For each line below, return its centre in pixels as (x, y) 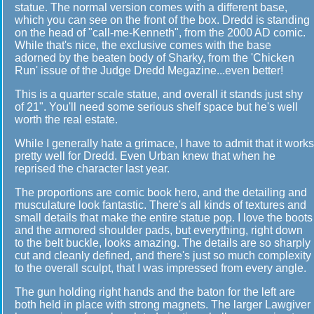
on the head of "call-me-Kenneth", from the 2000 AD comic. (160, 33)
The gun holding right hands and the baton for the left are (155, 292)
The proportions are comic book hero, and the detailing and (161, 192)
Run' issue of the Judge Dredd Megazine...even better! (149, 70)
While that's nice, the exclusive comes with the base (143, 45)
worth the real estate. (66, 120)
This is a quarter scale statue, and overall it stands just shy (159, 94)
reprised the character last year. (92, 169)
